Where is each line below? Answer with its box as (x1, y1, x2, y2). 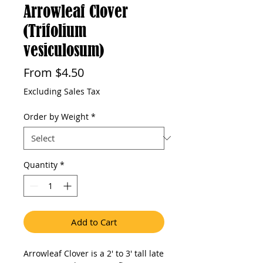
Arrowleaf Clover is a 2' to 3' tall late (23, 247, 164, 259)
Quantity (23, 159, 58, 170)
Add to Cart (71, 215, 117, 228)
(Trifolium (23, 21, 86, 41)
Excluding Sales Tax (23, 85, 100, 97)
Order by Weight (23, 110, 89, 122)
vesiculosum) (23, 40, 104, 60)
